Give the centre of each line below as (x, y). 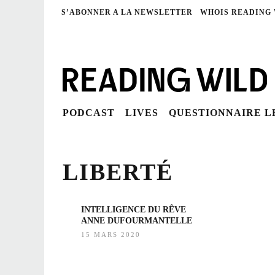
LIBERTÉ (118, 172)
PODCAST (89, 113)
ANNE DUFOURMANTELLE (137, 221)
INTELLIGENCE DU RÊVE (134, 210)
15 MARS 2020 (111, 235)
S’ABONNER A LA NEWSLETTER (127, 12)
